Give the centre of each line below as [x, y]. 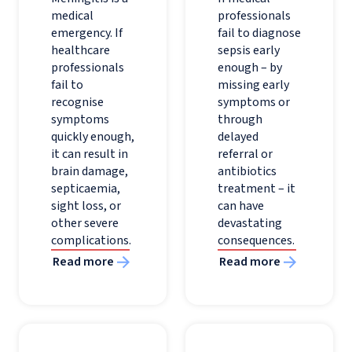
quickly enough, [93, 137]
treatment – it [257, 189]
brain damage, [90, 171]
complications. [91, 240]
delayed [238, 137]
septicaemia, [86, 189]
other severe [85, 223]
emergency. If [87, 33]
